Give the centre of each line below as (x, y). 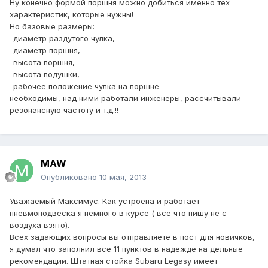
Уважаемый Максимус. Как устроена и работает (105, 201)
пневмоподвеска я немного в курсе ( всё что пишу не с (118, 213)
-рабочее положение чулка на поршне (84, 86)
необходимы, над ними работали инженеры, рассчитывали (125, 98)
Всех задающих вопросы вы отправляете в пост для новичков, (132, 237)
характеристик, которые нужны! (71, 15)
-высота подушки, (45, 74)
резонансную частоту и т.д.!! (64, 110)
